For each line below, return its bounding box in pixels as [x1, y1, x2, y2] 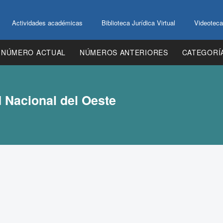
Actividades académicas [12, 18, 83, 27]
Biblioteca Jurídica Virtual [102, 18, 175, 27]
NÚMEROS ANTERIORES [80, 47, 168, 57]
